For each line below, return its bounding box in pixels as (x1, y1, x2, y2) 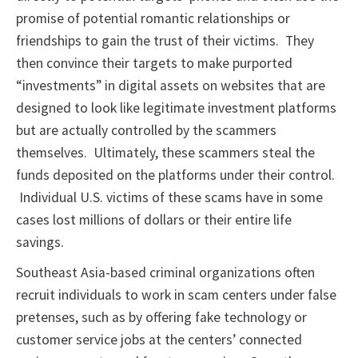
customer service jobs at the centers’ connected (16, 331, 302, 349)
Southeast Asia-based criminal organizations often (16, 264, 315, 282)
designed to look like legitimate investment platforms (16, 99, 336, 117)
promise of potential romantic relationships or (16, 10, 290, 28)
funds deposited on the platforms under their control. (16, 166, 335, 185)
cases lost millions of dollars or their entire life (16, 211, 292, 229)
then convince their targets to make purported (16, 54, 292, 73)
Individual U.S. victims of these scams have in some (16, 189, 323, 207)
